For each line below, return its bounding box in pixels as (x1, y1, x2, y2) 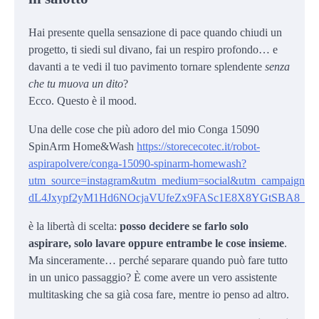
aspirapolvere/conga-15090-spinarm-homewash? (28, 157, 246, 169)
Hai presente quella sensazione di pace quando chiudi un (28, 26, 282, 38)
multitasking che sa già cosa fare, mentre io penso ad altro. (28, 288, 289, 300)
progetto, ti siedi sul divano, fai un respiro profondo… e (28, 43, 278, 56)
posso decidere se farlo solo (120, 219, 249, 232)
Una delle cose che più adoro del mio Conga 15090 (28, 122, 259, 135)
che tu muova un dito (28, 77, 123, 90)
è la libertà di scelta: (28, 219, 120, 232)
